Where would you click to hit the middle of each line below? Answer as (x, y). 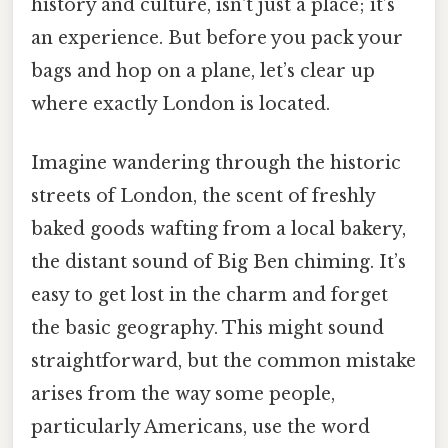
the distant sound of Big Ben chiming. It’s (218, 262)
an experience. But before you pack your (217, 37)
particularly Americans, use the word (200, 427)
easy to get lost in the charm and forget (209, 295)
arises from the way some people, (183, 394)
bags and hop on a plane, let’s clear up (203, 70)
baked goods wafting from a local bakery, (218, 229)
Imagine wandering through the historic (216, 163)
